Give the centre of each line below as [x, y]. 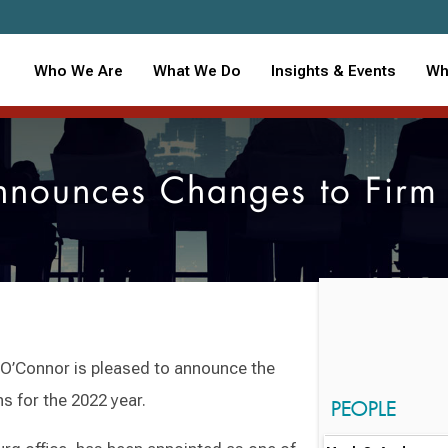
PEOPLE [363, 408]
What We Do [196, 70]
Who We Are [78, 70]
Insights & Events [333, 70]
